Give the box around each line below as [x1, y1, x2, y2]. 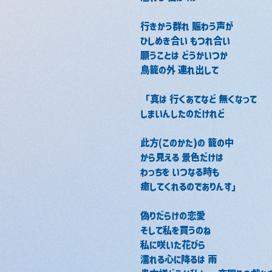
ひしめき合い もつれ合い [140, 34, 230, 47]
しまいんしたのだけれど [140, 107, 225, 120]
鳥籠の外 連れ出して [140, 63, 219, 76]
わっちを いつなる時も [140, 165, 219, 178]
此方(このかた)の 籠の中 [140, 136, 234, 149]
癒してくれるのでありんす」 [140, 180, 241, 193]
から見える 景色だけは [140, 151, 223, 164]
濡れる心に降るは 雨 [140, 253, 217, 266]
